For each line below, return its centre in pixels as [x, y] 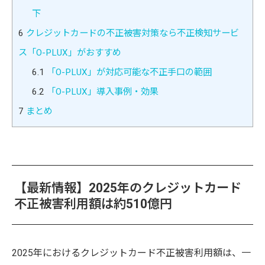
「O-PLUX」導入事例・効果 [101, 91]
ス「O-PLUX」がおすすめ [70, 52]
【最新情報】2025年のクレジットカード [128, 188]
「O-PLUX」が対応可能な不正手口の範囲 [128, 72]
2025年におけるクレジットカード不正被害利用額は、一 [131, 253]
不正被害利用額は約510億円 [93, 203]
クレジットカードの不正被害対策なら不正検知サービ [131, 33]
